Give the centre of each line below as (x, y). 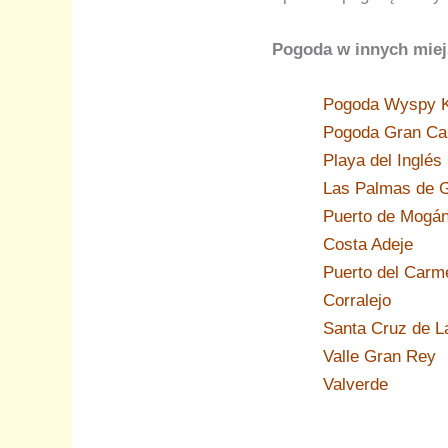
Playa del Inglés (382, 161)
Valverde (355, 385)
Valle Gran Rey (379, 357)
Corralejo (357, 301)
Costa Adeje (368, 245)
